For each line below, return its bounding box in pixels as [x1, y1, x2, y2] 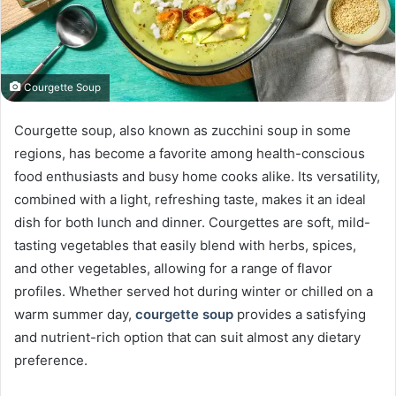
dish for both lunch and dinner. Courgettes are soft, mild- [14, 214, 370, 232]
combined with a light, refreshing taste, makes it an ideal [14, 191, 366, 209]
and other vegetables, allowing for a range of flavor [14, 260, 332, 278]
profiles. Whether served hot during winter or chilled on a [14, 283, 373, 301]
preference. [14, 352, 88, 369]
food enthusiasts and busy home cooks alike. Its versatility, [14, 168, 380, 186]
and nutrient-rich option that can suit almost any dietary [14, 329, 361, 346]
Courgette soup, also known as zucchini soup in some [14, 122, 351, 140]
